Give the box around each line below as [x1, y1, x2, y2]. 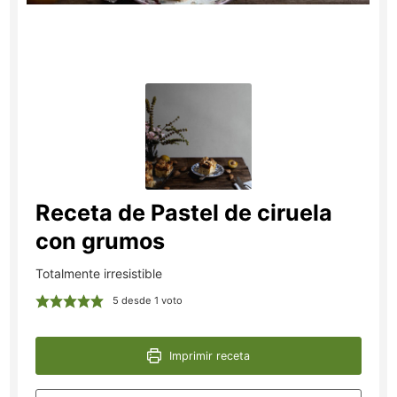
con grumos [35, 227, 166, 254]
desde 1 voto [119, 293, 183, 307]
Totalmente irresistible [35, 265, 163, 281]
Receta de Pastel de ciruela [35, 198, 333, 226]
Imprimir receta [166, 348, 251, 362]
